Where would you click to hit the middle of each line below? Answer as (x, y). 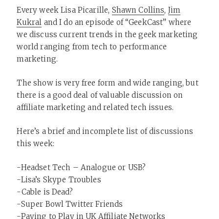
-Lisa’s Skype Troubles (59, 179)
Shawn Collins (138, 10)
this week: (35, 143)
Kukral (29, 22)
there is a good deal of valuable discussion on (100, 95)
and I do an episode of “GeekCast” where (117, 22)
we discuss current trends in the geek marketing (107, 34)
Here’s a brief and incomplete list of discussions (105, 131)
